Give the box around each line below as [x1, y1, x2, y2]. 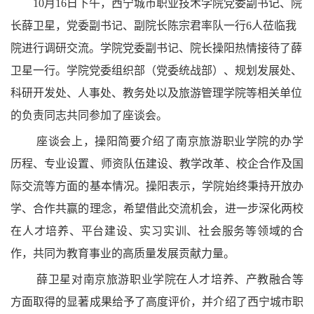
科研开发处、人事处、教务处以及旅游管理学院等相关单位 [11, 87, 302, 100]
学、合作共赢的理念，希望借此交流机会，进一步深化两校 [11, 203, 303, 215]
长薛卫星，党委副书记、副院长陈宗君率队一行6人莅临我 [11, 20, 296, 32]
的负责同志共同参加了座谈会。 [11, 109, 168, 122]
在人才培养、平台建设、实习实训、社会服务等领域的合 [11, 225, 303, 238]
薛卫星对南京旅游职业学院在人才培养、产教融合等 [36, 273, 303, 286]
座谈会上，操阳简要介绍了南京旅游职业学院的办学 [36, 135, 303, 148]
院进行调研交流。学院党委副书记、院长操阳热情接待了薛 [11, 42, 302, 55]
